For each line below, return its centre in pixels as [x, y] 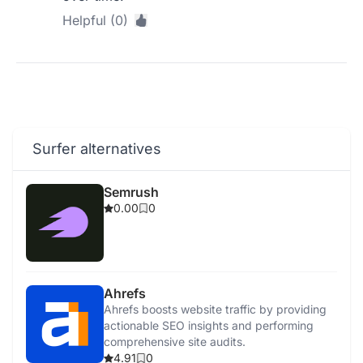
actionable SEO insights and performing [209, 325]
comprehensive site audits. [175, 342]
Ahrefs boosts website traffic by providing [215, 309]
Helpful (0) [96, 20]
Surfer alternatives [97, 149]
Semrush [131, 192]
